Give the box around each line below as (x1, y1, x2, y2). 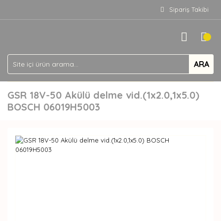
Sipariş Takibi (169, 5, 209, 13)
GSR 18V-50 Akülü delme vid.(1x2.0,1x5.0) (7, 89, 199, 101)
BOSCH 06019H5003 (7, 101, 100, 113)
